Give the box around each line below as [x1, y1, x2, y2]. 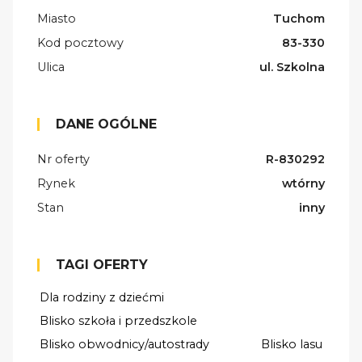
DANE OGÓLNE [56, 116, 157, 133]
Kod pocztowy [37, 36, 124, 51]
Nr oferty [37, 152, 90, 167]
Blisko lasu [261, 337, 322, 352]
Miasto [37, 11, 76, 27]
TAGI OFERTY [56, 257, 148, 273]
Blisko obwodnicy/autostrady [40, 337, 209, 352]
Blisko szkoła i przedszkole [40, 314, 197, 329]
